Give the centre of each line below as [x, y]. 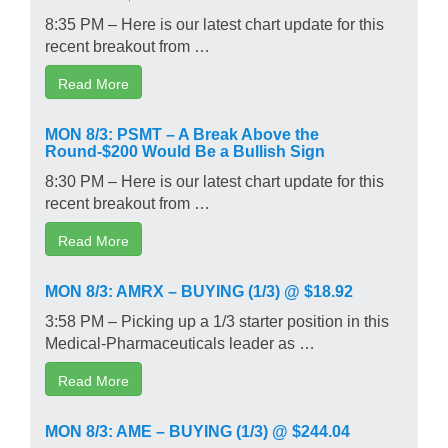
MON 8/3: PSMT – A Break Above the [182, 132]
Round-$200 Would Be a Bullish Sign [185, 149]
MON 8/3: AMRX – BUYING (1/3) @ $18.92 [199, 289]
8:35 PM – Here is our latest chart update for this [214, 22]
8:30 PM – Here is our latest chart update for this [214, 179]
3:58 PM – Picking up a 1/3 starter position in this [217, 319]
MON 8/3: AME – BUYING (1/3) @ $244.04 [197, 429]
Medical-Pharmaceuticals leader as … [180, 341]
